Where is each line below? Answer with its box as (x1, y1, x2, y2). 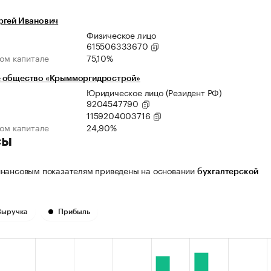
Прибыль (58, 208, 90, 216)
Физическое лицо (87, 28, 156, 42)
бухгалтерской (197, 168, 259, 177)
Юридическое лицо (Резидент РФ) (87, 85, 222, 99)
